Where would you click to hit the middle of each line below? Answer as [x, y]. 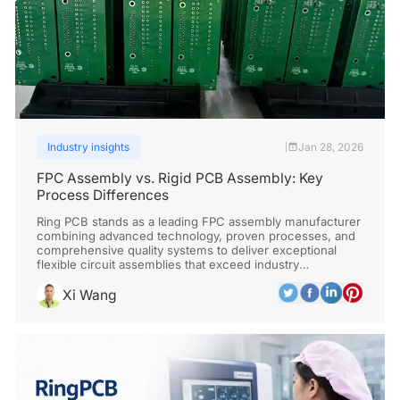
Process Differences [103, 195]
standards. [68, 278]
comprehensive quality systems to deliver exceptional [187, 250]
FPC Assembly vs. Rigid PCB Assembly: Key [180, 178]
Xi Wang [89, 295]
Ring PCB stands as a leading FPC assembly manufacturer [199, 221]
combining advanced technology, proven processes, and [196, 235]
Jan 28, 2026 [330, 147]
